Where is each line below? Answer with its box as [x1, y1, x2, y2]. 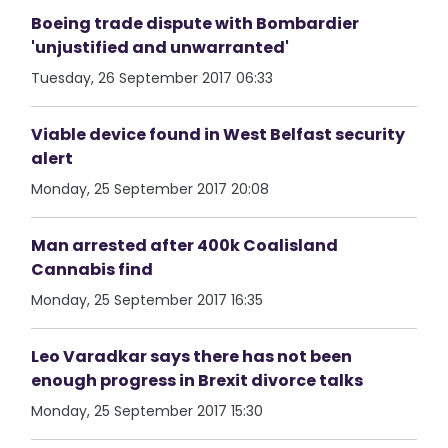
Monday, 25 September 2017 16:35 [31, 290, 264, 310]
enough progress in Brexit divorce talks [31, 369, 364, 392]
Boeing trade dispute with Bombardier [31, 12, 360, 35]
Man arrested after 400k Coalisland [31, 234, 339, 257]
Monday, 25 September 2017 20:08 [31, 179, 270, 199]
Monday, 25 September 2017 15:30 [31, 401, 264, 421]
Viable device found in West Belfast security [31, 123, 406, 146]
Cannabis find [31, 258, 154, 281]
